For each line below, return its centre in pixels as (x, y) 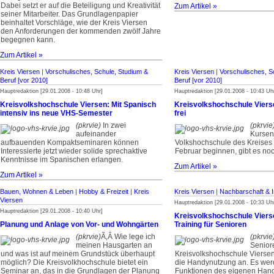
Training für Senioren (210, 224)
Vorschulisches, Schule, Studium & (97, 72)
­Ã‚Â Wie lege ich (128, 237)
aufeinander (96, 134)
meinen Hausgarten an (114, 245)
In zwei (113, 125)
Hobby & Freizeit (104, 191)
